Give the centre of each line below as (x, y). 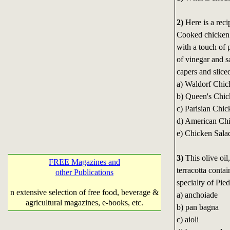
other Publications (84, 172)
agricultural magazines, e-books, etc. (84, 203)
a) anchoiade (197, 195)
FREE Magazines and (84, 162)
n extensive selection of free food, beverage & (84, 192)
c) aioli (187, 220)
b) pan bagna (197, 207)
